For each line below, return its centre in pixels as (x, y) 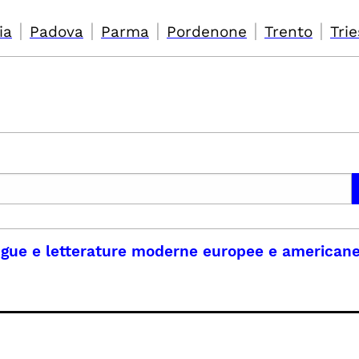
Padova (56, 32)
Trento (288, 32)
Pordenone (207, 32)
